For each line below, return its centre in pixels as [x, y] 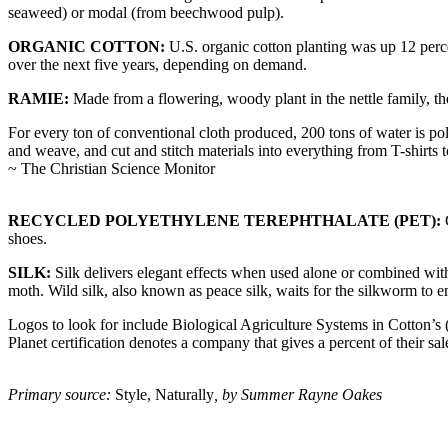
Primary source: [61, 394]
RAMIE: [38, 98]
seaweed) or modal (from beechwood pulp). [146, 12]
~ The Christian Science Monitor [111, 168]
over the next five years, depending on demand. [157, 64]
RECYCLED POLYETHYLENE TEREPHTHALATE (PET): [224, 220]
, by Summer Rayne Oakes [298, 394]
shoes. [27, 238]
